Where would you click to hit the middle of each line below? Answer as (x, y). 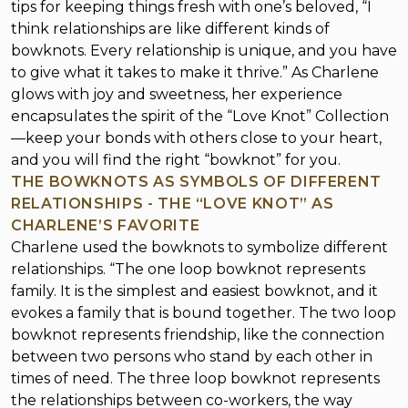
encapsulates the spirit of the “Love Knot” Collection (200, 116)
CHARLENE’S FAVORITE (106, 225)
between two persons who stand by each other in (192, 357)
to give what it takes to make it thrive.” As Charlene (195, 72)
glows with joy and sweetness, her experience (177, 94)
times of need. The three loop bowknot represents (195, 378)
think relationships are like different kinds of (170, 29)
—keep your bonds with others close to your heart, (196, 138)
